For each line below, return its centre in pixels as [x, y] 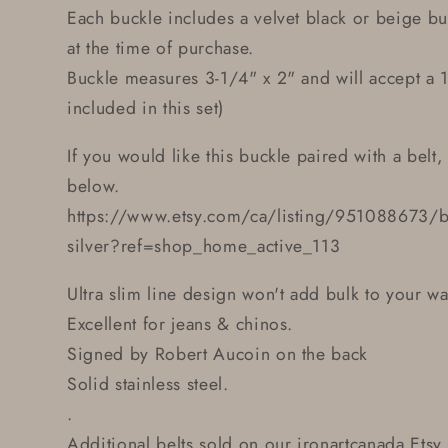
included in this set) [145, 108]
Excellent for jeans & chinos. [180, 323]
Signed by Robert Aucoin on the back [218, 353]
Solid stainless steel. [148, 383]
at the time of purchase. [160, 48]
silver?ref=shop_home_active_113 [204, 245]
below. [93, 185]
